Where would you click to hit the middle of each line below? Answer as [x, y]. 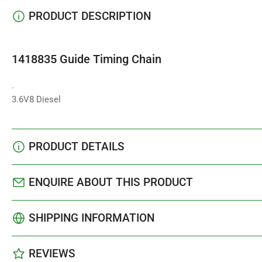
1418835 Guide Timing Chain [87, 59]
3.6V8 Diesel [36, 99]
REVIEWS [52, 253]
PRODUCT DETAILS [77, 146]
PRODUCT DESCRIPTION [90, 16]
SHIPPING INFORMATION [92, 218]
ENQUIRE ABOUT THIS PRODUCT [111, 182]
